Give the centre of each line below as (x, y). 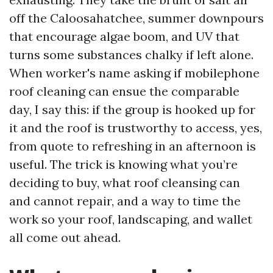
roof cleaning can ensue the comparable (124, 91)
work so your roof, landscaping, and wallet (131, 219)
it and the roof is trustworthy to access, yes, (136, 128)
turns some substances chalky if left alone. (131, 55)
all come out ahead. (65, 237)
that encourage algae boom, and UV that (124, 36)
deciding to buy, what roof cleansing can (125, 183)
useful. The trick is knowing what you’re (123, 164)
